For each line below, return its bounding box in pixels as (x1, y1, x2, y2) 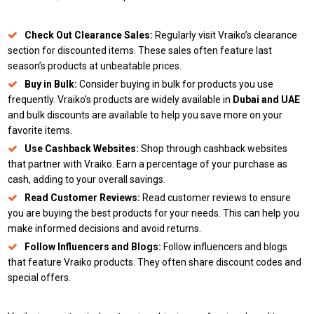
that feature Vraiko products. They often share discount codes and (8, 257, 302, 268)
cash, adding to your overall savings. (8, 174, 166, 185)
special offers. (8, 272, 71, 283)
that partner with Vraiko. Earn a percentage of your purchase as (8, 158, 288, 170)
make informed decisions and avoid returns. (8, 223, 202, 234)
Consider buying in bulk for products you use (79, 78, 274, 90)
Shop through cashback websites (139, 143, 288, 154)
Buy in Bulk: (25, 78, 80, 90)
